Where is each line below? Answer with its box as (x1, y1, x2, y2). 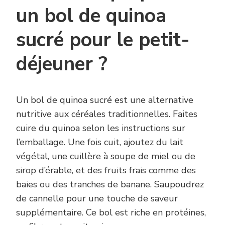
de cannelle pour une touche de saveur (16, 192, 178, 204)
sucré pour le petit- (16, 27, 190, 54)
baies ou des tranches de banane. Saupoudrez (16, 178, 204, 190)
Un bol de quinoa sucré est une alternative (16, 93, 193, 106)
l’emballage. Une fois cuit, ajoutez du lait (16, 136, 183, 148)
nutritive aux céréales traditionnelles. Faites (16, 107, 197, 120)
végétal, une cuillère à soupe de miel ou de (16, 150, 195, 162)
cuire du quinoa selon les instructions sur (16, 122, 185, 134)
